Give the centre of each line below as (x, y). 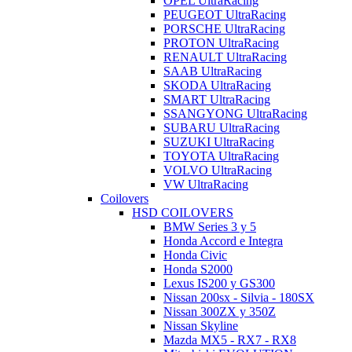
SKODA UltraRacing (217, 86)
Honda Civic (195, 255)
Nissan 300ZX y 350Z (220, 312)
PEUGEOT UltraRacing (225, 15)
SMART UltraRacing (217, 100)
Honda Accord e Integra (223, 241)
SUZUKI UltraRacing (219, 142)
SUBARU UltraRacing (222, 128)
